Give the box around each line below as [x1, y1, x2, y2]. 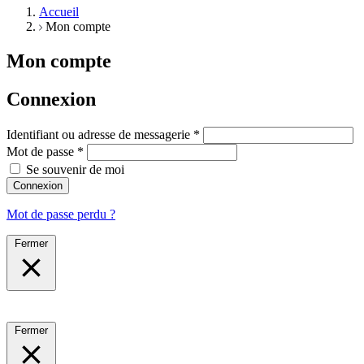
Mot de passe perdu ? [6, 207, 115, 222]
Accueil [39, 5, 79, 19]
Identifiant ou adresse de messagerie [6, 128, 193, 142]
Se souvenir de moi [26, 162, 124, 177]
